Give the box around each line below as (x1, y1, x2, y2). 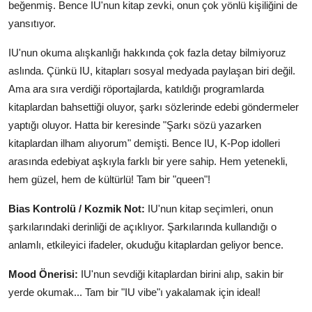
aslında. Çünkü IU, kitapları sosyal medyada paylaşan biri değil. (8, 65, 295, 77)
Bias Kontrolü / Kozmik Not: (8, 203, 145, 215)
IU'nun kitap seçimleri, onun (145, 203, 273, 215)
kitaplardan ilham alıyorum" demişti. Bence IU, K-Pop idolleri (8, 137, 280, 150)
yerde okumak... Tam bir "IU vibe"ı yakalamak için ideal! (8, 286, 260, 299)
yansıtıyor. (8, 17, 56, 30)
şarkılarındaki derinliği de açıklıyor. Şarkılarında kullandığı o (8, 221, 276, 233)
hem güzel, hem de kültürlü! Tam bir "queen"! (8, 173, 210, 186)
